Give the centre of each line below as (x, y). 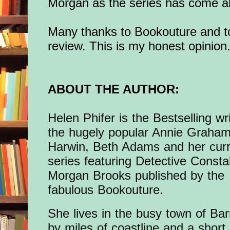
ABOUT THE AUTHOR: (114, 89)
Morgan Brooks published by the (136, 176)
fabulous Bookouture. (106, 190)
